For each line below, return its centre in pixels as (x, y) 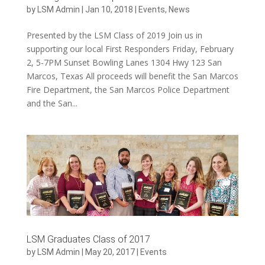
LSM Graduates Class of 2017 (88, 239)
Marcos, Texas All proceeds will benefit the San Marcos (132, 76)
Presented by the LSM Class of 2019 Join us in (114, 35)
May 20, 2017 (110, 252)
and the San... (52, 103)
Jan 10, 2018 (109, 9)
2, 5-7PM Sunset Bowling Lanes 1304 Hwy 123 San (124, 62)
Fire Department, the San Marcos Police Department (128, 89)
